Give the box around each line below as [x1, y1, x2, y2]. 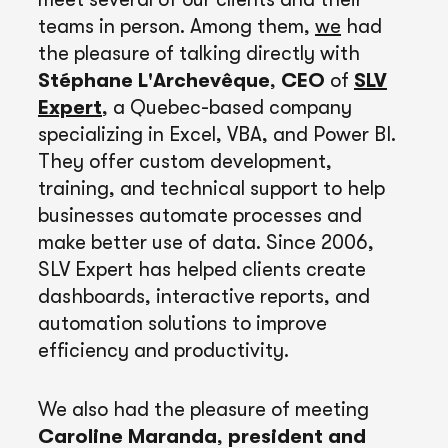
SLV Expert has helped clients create [38, 258, 366, 282]
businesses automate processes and [38, 204, 362, 228]
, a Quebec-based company [102, 96, 352, 120]
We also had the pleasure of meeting [38, 398, 369, 422]
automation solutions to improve [38, 312, 327, 336]
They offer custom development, [38, 150, 332, 174]
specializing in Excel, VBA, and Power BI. [38, 123, 396, 147]
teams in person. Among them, [38, 15, 315, 39]
